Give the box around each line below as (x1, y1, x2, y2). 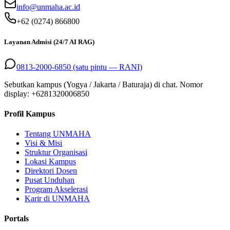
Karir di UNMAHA (25, 194, 90, 203)
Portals (4, 214, 29, 223)
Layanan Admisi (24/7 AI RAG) (4, 37, 94, 46)
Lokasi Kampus (25, 157, 76, 166)
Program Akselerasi (25, 185, 88, 194)
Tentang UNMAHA (25, 129, 91, 139)
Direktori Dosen (25, 166, 77, 176)
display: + (4, 89, 36, 98)
